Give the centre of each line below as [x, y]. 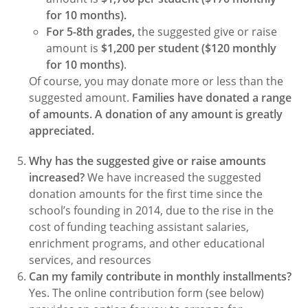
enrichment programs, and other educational [147, 243]
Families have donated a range [212, 98]
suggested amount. [81, 98]
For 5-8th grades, [92, 32]
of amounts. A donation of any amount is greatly [156, 114]
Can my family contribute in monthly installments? [161, 276]
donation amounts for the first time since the [146, 194]
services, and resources [90, 260]
